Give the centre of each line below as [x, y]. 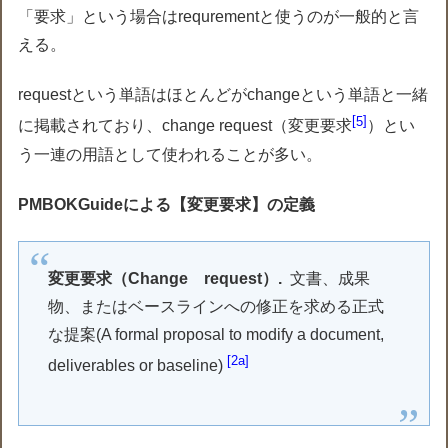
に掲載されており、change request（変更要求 [185, 126]
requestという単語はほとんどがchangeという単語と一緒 [223, 95]
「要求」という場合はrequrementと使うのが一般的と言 [219, 16]
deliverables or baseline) [138, 366]
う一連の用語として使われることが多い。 [170, 154]
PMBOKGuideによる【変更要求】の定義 [167, 204]
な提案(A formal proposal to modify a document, [216, 334]
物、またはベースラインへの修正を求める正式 [216, 306]
